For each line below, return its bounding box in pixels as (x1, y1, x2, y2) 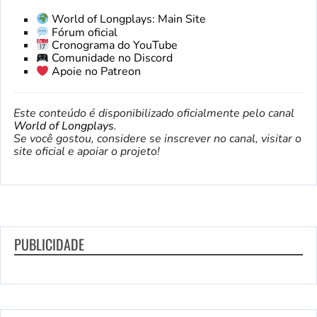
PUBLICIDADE (14, 234, 84, 255)
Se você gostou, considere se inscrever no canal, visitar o (13, 131, 301, 147)
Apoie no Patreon (52, 64, 142, 80)
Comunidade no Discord (52, 50, 173, 67)
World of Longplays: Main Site (52, 11, 207, 28)
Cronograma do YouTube (52, 38, 178, 54)
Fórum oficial (52, 24, 118, 40)
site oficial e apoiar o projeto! (13, 144, 160, 160)
